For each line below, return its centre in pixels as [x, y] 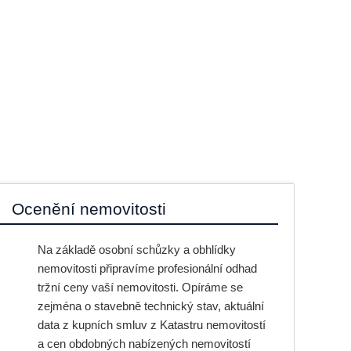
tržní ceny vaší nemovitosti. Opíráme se [140, 287]
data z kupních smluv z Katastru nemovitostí [151, 325]
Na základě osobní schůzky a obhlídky [136, 250]
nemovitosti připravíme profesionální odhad [147, 268]
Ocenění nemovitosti [89, 209]
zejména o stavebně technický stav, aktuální [150, 306]
